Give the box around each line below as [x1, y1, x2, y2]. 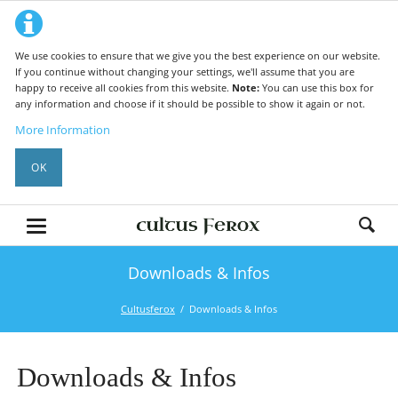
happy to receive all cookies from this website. [15, 80, 233, 94]
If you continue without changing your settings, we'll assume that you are [15, 64, 355, 78]
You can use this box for [262, 80, 375, 94]
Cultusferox [120, 301, 175, 315]
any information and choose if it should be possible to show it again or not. [15, 96, 366, 110]
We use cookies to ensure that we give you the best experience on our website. [15, 48, 381, 62]
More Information [15, 122, 111, 139]
